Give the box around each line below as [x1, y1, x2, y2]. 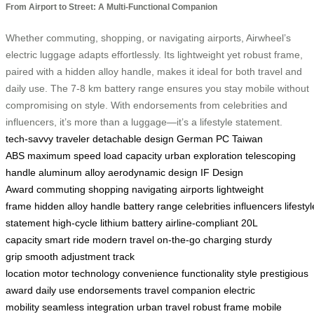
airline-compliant [165, 217, 238, 228]
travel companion [144, 284, 221, 296]
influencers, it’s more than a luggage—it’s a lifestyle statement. [6, 116, 282, 128]
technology [71, 267, 120, 279]
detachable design [93, 132, 174, 144]
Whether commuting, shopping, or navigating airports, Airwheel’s [6, 32, 291, 43]
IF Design [200, 166, 243, 178]
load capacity [104, 149, 162, 161]
